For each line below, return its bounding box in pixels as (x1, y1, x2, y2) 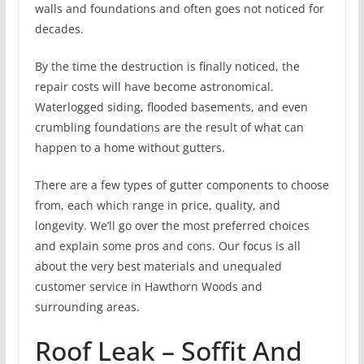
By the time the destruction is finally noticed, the (34, 58, 300, 75)
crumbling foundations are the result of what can (34, 119, 304, 136)
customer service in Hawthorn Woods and (34, 279, 262, 295)
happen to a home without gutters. (34, 140, 225, 156)
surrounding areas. (34, 299, 140, 315)
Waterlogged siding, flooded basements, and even (34, 99, 308, 115)
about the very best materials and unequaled (34, 258, 282, 275)
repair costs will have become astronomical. (34, 79, 274, 95)
